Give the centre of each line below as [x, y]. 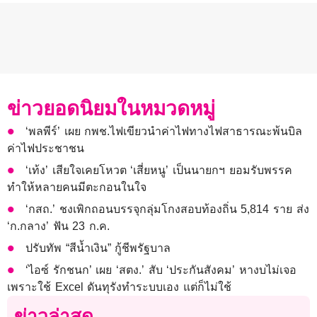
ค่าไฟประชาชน [46, 149]
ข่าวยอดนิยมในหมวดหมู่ [111, 109]
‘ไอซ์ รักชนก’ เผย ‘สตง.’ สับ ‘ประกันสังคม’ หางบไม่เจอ [161, 270]
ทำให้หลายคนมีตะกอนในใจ [77, 188]
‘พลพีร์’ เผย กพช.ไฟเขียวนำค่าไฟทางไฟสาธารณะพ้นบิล [164, 132]
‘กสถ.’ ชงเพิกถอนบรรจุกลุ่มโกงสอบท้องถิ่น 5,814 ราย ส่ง [167, 209]
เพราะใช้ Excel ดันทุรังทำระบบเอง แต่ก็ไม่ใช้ [119, 287]
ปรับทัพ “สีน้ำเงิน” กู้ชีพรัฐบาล [98, 248]
